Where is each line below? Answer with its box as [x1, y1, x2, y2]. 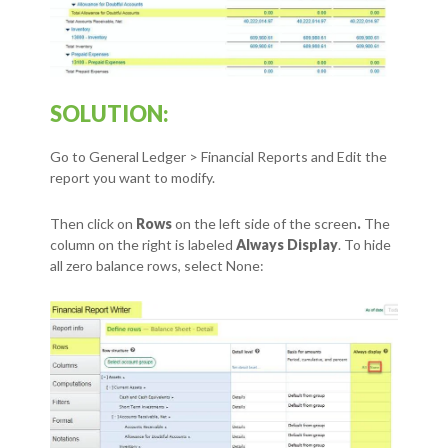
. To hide [338, 235, 391, 253]
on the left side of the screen [175, 214, 357, 232]
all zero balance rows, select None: [50, 256, 264, 274]
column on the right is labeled [50, 235, 236, 253]
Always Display [236, 235, 338, 253]
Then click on [50, 214, 136, 232]
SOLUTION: [50, 99, 169, 127]
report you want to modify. [50, 168, 215, 186]
